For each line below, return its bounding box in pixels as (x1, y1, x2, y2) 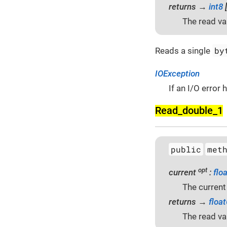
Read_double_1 (155, 104, 223, 117)
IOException (155, 68, 200, 79)
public (171, 144, 202, 155)
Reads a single (155, 46, 212, 56)
